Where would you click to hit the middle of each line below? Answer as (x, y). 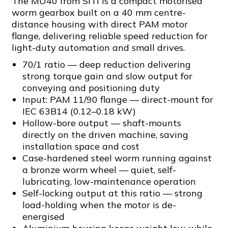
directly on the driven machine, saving (105, 135)
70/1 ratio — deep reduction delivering (106, 64)
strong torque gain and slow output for (107, 76)
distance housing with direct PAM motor (100, 24)
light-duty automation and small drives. (98, 48)
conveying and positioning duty (91, 88)
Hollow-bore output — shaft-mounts (102, 123)
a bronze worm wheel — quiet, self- (99, 170)
